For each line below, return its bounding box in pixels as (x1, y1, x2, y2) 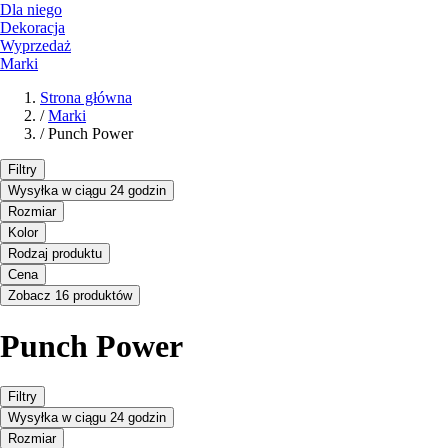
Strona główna (40, 89, 132, 107)
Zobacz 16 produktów (8, 288, 132, 304)
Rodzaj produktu (8, 246, 102, 262)
